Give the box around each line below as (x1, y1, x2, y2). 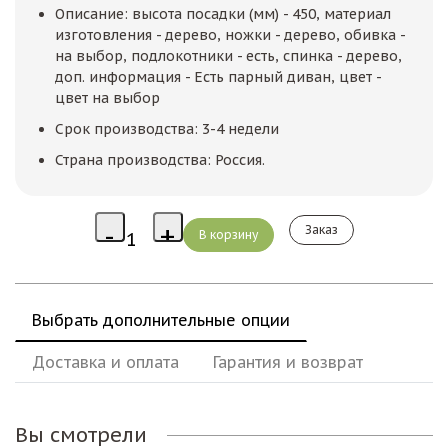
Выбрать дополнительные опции (32, 310, 290, 331)
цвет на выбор (55, 88, 160, 107)
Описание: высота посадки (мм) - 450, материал (55, 4, 391, 23)
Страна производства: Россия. (55, 150, 265, 169)
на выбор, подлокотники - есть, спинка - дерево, (55, 46, 402, 65)
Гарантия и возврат (213, 352, 363, 373)
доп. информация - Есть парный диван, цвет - (55, 67, 381, 86)
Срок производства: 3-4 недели (55, 119, 279, 138)
